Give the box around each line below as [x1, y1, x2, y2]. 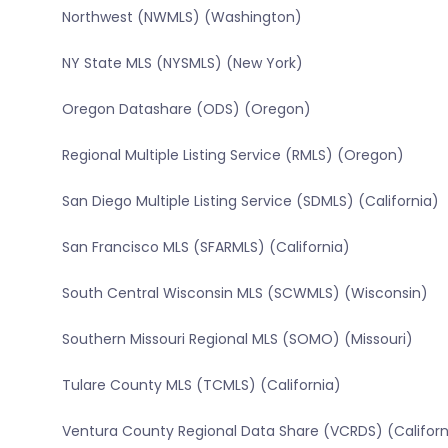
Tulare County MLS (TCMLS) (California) [61, 375, 341, 396]
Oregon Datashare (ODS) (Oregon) [61, 99, 311, 120]
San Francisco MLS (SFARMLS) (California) [61, 237, 350, 258]
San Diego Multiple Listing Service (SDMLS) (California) [61, 191, 439, 212]
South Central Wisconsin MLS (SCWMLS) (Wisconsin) [61, 283, 428, 304]
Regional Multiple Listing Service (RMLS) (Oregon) [61, 145, 404, 166]
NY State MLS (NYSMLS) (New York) [61, 53, 303, 74]
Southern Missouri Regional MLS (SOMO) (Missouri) [61, 329, 413, 350]
